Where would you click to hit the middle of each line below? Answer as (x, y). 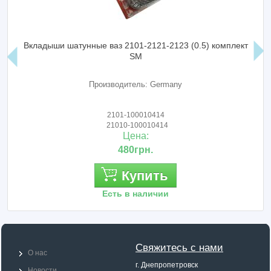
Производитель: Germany (136, 85)
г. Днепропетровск (167, 265)
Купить (145, 176)
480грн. (136, 150)
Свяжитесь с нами (179, 248)
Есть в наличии (136, 194)
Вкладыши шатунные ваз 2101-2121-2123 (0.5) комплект (135, 46)
